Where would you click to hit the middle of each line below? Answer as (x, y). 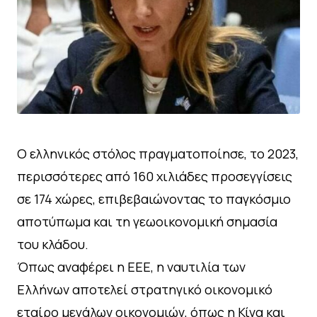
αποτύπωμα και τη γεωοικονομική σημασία (147, 221)
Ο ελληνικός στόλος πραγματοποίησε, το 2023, (158, 153)
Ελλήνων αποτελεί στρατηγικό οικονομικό (145, 289)
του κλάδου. (53, 244)
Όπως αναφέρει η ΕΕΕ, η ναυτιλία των (131, 266)
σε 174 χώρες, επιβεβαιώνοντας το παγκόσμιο (154, 198)
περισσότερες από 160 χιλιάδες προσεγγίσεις (155, 176)
